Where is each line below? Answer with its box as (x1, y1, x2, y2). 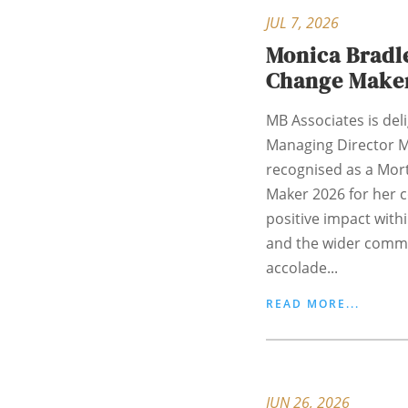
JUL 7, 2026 (266, 13, 339, 34)
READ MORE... (266, 296, 360, 312)
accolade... (266, 258, 338, 279)
